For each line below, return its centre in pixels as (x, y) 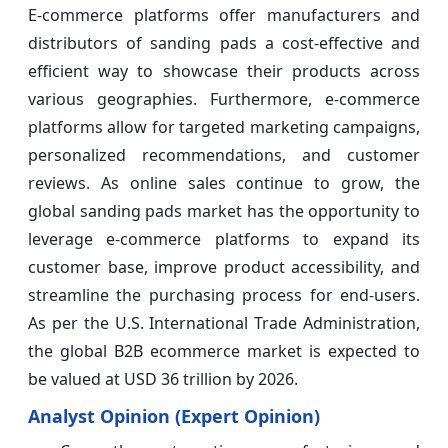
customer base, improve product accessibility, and (224, 266)
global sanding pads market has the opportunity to (224, 210)
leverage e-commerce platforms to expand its (224, 238)
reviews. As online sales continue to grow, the (224, 182)
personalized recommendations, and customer (224, 154)
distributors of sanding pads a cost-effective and (224, 42)
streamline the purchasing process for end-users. (224, 294)
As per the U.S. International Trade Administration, (224, 322)
